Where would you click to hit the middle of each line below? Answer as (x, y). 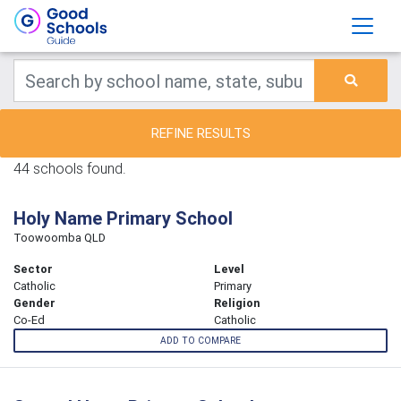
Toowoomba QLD (60, 238)
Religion (237, 303)
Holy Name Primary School (123, 218)
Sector (33, 269)
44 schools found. (70, 168)
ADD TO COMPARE (200, 341)
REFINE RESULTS (200, 133)
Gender (34, 303)
